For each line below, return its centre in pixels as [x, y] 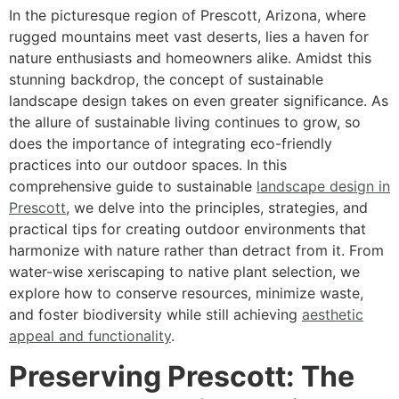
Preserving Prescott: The [182, 376]
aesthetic [333, 315]
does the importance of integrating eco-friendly [171, 144]
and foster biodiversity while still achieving [155, 315]
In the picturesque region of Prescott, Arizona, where [187, 16]
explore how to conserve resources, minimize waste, [186, 293]
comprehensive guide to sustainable [133, 187]
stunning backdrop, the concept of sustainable [166, 80]
